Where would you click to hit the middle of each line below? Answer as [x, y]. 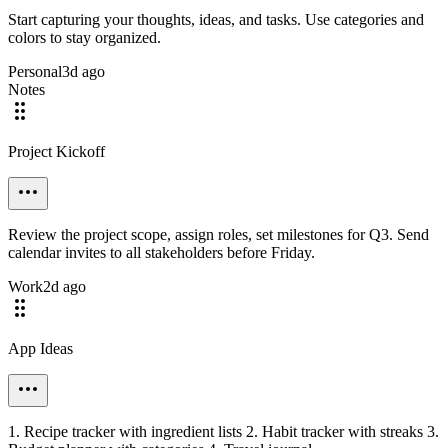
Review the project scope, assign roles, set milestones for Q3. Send [218, 234]
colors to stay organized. [84, 37]
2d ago [64, 286]
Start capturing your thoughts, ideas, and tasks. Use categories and [216, 19]
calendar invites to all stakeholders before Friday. [161, 252]
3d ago [83, 71]
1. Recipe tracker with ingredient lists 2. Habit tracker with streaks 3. [223, 431]
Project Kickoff [56, 151]
